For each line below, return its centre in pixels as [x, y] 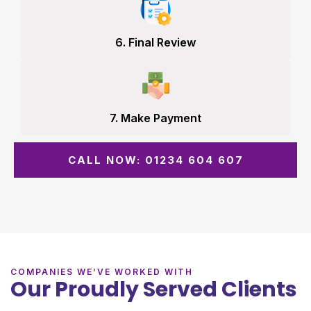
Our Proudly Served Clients [154, 290]
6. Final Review [155, 43]
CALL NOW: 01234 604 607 [155, 160]
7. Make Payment [155, 118]
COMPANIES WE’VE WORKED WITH [102, 272]
